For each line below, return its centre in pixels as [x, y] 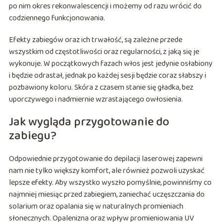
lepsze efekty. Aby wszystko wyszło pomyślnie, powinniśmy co [110, 182]
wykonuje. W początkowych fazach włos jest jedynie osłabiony [111, 63]
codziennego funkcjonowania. [57, 18]
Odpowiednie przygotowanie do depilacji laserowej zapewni [106, 159]
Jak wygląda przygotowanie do [89, 122]
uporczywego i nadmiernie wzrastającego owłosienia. [96, 99]
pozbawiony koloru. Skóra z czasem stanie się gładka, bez [101, 87]
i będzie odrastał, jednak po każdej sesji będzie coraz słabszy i [107, 75]
